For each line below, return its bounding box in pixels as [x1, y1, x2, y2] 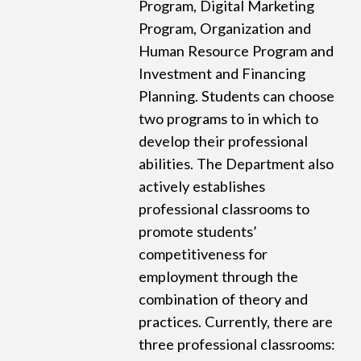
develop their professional [139, 132, 309, 151]
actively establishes [139, 177, 266, 196]
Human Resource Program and [139, 42, 334, 60]
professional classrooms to [139, 200, 310, 218]
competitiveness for [139, 245, 268, 263]
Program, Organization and [139, 19, 312, 38]
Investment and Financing [139, 64, 306, 83]
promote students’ [139, 222, 258, 241]
